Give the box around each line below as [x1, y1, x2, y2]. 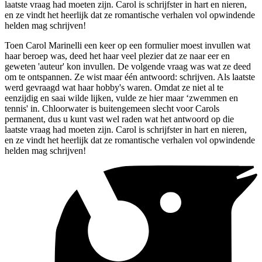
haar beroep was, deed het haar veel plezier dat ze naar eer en [5, 50, 230, 61]
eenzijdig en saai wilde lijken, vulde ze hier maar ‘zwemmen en [5, 92, 238, 103]
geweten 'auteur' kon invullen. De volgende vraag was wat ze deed [5, 61, 251, 71]
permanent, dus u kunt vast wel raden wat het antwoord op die [5, 113, 234, 124]
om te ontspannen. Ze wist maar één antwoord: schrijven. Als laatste [5, 71, 255, 82]
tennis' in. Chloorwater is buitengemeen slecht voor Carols [5, 103, 219, 113]
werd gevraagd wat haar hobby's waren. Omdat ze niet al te [5, 82, 223, 92]
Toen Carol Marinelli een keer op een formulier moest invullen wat [5, 40, 250, 50]
